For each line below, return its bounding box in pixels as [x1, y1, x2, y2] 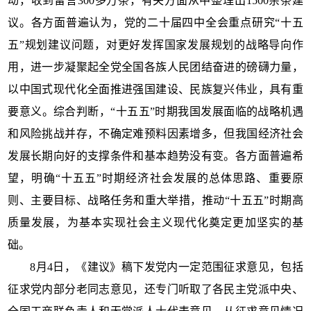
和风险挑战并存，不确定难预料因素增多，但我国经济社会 [8, 127, 303, 140]
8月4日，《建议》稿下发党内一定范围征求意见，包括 [30, 260, 303, 273]
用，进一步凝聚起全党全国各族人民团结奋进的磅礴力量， [8, 60, 303, 73]
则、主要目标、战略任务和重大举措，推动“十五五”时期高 [8, 194, 303, 206]
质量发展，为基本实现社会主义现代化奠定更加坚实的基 [8, 216, 303, 228]
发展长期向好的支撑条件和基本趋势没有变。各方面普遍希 [8, 149, 303, 162]
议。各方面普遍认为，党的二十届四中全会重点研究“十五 [8, 16, 303, 28]
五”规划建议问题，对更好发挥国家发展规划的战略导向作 [8, 38, 303, 51]
